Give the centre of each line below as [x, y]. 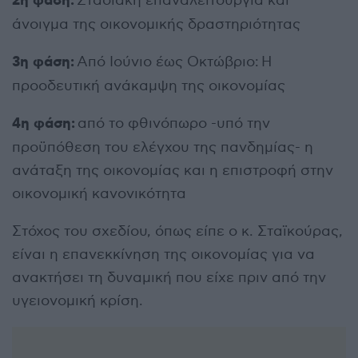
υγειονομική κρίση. [78, 301]
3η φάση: [43, 63]
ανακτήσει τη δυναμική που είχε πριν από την [169, 278]
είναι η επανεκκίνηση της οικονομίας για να [163, 255]
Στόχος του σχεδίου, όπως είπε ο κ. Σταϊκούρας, [177, 232]
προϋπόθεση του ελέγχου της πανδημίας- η [163, 148]
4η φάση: [44, 124]
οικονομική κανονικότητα [99, 194]
